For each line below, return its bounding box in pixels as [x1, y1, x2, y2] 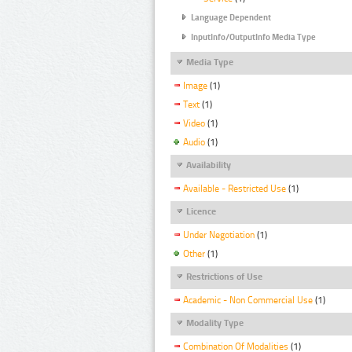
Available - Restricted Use [183, 183, 286, 195]
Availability [186, 159, 231, 170]
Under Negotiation [183, 229, 255, 241]
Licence [186, 205, 216, 217]
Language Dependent [191, 13, 271, 24]
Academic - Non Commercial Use [183, 295, 313, 306]
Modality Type [186, 317, 244, 329]
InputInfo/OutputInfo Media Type [191, 31, 316, 42]
